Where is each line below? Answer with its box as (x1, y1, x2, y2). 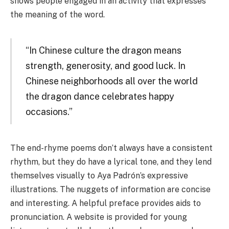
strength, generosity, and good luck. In (25, 60, 186, 72)
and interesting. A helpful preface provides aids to (10, 198, 201, 208)
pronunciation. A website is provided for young (10, 212, 187, 222)
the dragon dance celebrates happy (25, 91, 174, 102)
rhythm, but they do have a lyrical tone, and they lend (10, 156, 212, 167)
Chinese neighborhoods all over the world (25, 76, 198, 87)
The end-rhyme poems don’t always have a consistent (10, 143, 213, 153)
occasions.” (25, 106, 73, 118)
